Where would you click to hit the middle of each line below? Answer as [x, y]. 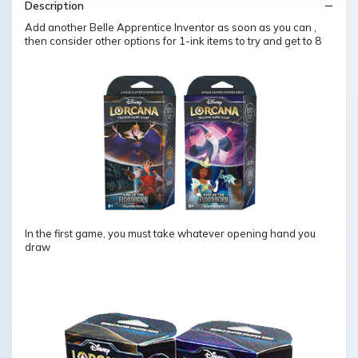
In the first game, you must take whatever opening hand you [170, 233]
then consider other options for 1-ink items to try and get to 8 [173, 41]
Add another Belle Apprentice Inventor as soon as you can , [171, 28]
